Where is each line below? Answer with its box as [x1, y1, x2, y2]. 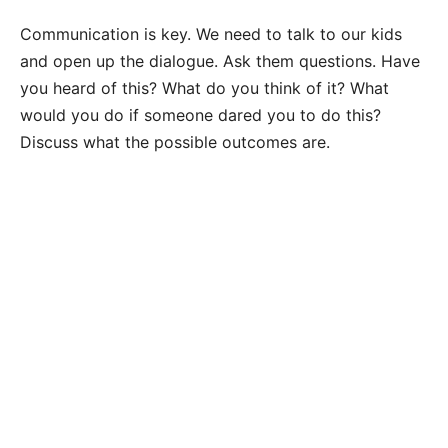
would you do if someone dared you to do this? [20, 104, 381, 125]
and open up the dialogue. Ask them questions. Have [20, 50, 420, 71]
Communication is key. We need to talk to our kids [20, 23, 402, 44]
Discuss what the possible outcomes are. [20, 131, 330, 152]
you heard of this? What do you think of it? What [20, 77, 389, 98]
